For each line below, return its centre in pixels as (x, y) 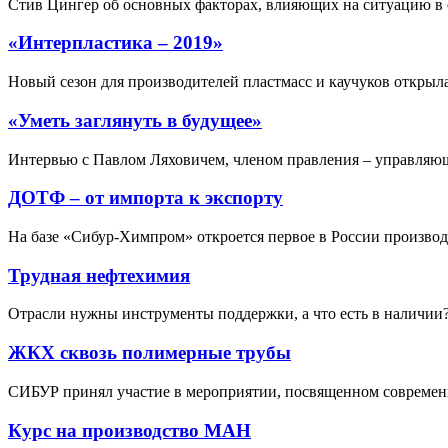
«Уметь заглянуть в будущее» (135, 120)
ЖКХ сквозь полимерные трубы (149, 353)
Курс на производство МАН (129, 430)
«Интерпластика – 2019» (115, 43)
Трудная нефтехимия (99, 275)
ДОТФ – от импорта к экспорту (145, 198)
